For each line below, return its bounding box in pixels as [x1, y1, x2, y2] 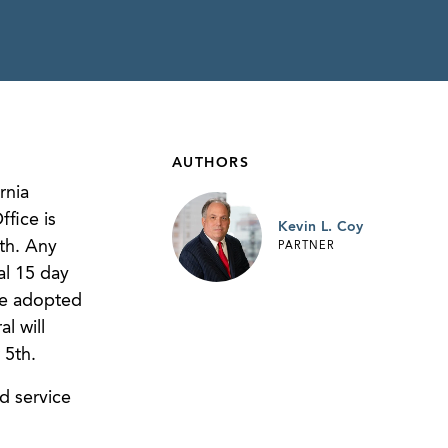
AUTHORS [171, 156, 249, 170]
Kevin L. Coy [277, 219, 364, 234]
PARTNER [277, 241, 335, 253]
